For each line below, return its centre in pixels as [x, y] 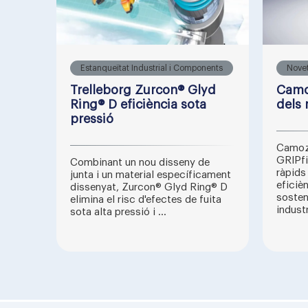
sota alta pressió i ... [118, 212]
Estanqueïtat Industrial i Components [152, 68]
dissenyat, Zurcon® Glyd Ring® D [149, 187]
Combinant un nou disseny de [140, 162]
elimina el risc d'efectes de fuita [146, 199]
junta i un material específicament [151, 175]
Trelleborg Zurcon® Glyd [143, 90]
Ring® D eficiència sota [138, 104]
